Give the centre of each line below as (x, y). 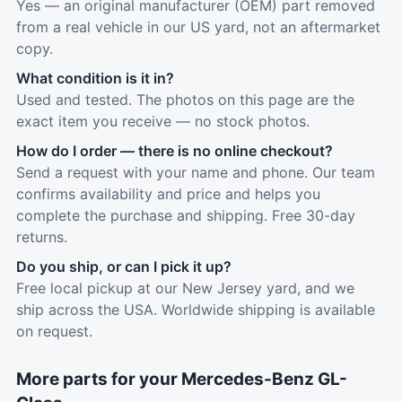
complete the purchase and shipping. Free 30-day (186, 215)
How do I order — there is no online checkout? (175, 151)
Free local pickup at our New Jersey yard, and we (185, 288)
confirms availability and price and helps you (168, 194)
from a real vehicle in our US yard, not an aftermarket (198, 27)
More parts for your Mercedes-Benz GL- (182, 379)
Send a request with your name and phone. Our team (196, 172)
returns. (42, 237)
